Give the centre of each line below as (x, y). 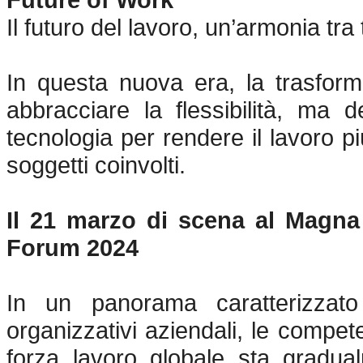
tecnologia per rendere (130, 137)
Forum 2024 (73, 248)
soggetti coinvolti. (96, 165)
